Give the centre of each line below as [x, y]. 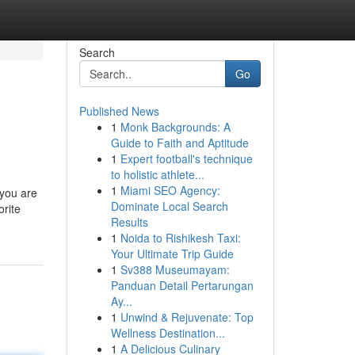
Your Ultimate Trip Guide [172, 254]
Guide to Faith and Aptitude [179, 143]
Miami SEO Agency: [170, 190]
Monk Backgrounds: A [175, 127]
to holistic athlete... [157, 174]
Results [129, 222]
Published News [119, 111]
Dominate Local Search [169, 206]
